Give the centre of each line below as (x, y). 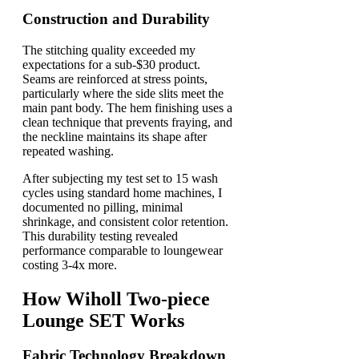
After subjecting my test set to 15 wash (120, 178)
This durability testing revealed (100, 236)
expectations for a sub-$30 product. (111, 64)
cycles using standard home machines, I (122, 192)
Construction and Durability (116, 18)
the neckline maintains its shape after (115, 136)
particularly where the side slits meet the (123, 93)
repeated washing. (68, 151)
